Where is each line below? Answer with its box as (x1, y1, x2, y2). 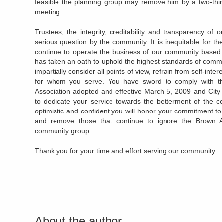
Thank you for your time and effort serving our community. (35, 146, 217, 155)
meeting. (35, 7, 62, 16)
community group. (35, 126, 91, 135)
